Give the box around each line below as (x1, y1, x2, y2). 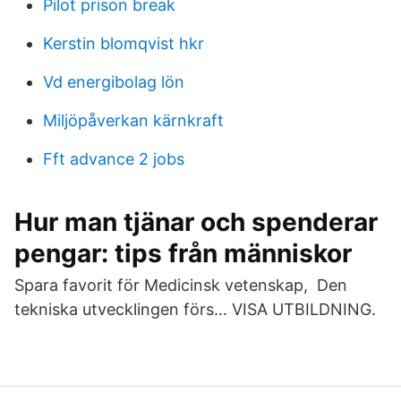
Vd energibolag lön (43, 73, 184, 91)
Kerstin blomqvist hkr (43, 34, 204, 53)
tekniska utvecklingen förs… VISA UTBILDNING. (14, 300, 376, 319)
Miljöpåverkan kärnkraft (43, 111, 224, 130)
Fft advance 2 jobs (43, 149, 184, 168)
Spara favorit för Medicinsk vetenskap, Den (14, 276, 347, 294)
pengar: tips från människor (14, 238, 352, 269)
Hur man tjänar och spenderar (14, 207, 378, 237)
